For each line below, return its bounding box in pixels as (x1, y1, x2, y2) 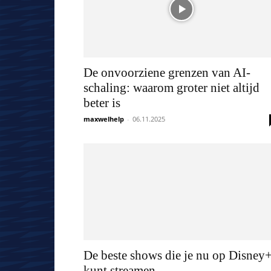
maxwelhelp (83, 114, 124, 123)
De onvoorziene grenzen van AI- (83, 65, 250, 80)
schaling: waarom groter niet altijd (83, 80, 260, 95)
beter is (83, 96, 120, 110)
